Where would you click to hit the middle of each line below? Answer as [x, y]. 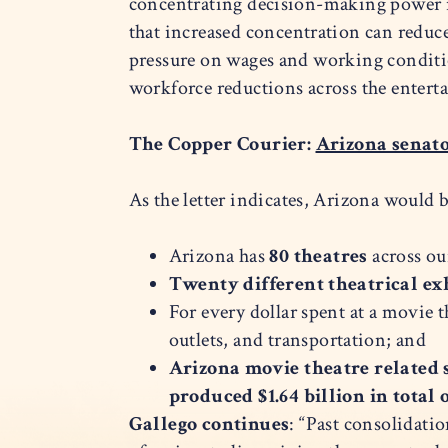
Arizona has [219, 256]
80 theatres [318, 256]
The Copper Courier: [222, 144]
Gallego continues [209, 424]
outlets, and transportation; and [297, 340]
